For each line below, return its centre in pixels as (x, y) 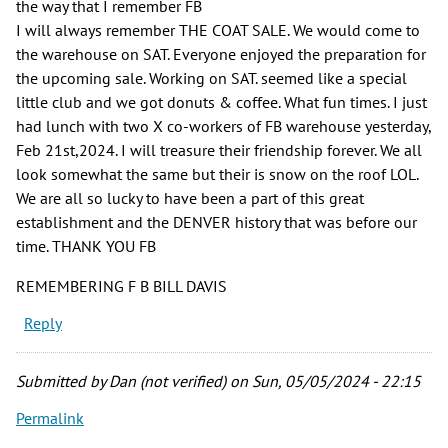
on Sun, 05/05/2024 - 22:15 (323, 381)
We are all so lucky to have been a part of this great (190, 198)
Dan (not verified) (167, 381)
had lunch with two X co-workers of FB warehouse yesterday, (223, 126)
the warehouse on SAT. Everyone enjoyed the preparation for (221, 54)
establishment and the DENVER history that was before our (216, 222)
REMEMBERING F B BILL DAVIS (121, 286)
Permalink (50, 418)
